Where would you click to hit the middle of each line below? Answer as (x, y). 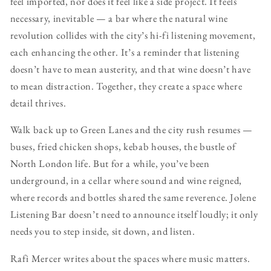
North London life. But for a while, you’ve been (110, 164)
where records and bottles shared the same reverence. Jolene (133, 198)
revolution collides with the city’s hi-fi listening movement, (133, 35)
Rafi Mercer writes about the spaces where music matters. (130, 258)
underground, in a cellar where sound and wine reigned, (126, 181)
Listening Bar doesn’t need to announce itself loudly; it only (134, 214)
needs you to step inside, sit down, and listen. (103, 231)
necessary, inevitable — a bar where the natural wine (119, 18)
